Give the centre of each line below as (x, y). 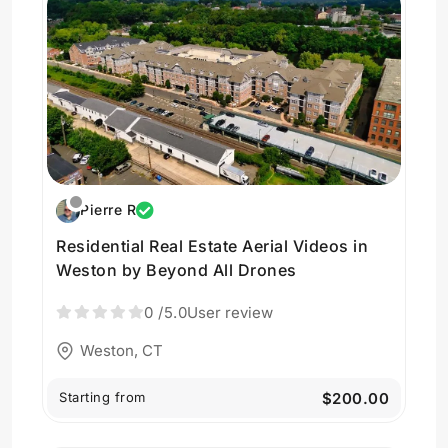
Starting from (102, 396)
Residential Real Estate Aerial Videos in (212, 246)
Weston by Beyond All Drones (176, 270)
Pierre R (108, 209)
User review (230, 312)
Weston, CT (121, 350)
